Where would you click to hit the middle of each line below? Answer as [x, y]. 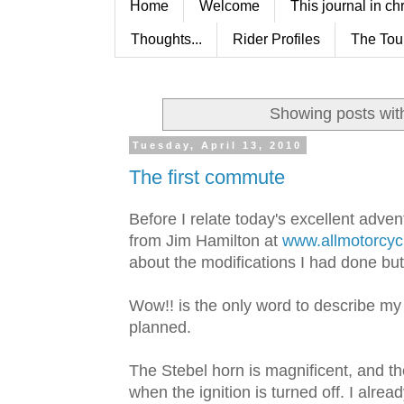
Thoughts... [166, 39]
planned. [160, 328]
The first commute [207, 177]
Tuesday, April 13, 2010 [218, 146]
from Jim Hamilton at [206, 241]
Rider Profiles [276, 39]
